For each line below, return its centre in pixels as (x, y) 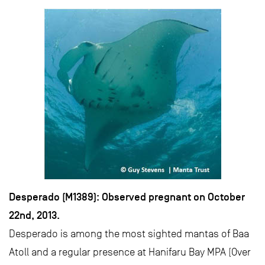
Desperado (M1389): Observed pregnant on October (127, 197)
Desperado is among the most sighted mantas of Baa (129, 234)
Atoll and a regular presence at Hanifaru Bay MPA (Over (130, 252)
